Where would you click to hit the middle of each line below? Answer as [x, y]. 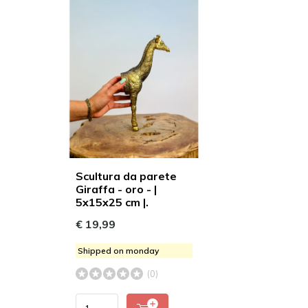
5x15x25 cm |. [112, 202]
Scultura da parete [126, 176]
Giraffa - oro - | [116, 189]
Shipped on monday [118, 250]
